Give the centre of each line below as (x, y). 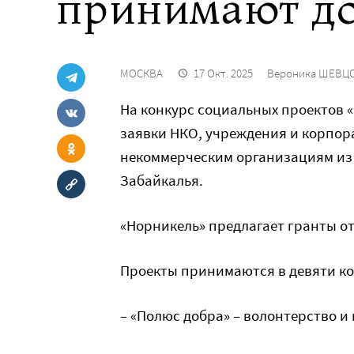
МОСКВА (141, 73)
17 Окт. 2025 (223, 73)
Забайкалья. (165, 180)
